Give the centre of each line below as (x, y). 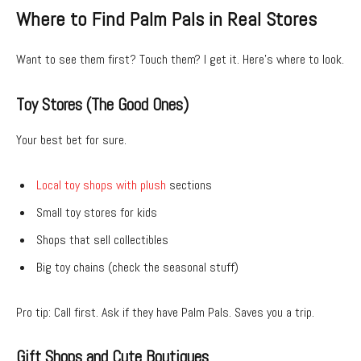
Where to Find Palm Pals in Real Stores (166, 20)
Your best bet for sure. (71, 140)
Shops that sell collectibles (102, 239)
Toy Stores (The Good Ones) (102, 104)
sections (189, 185)
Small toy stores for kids (97, 212)
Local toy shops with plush (101, 185)
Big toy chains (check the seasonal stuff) (137, 267)
